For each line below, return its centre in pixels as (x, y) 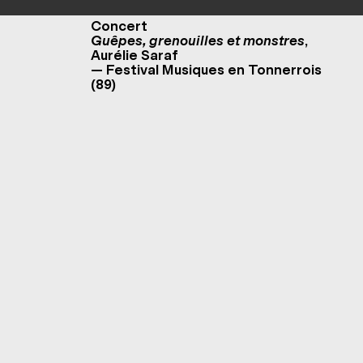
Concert (119, 26)
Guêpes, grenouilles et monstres (198, 41)
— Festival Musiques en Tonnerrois (206, 70)
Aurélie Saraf (135, 55)
